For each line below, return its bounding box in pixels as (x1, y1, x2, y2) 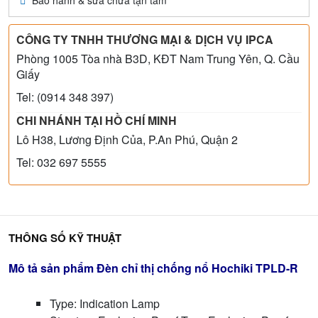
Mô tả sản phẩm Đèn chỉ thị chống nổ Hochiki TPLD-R (9, 260, 298, 276)
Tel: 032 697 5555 (16, 154, 106, 170)
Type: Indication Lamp (50, 295, 160, 312)
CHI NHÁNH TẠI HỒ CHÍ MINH (16, 112, 177, 128)
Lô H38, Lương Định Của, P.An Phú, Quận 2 (16, 131, 238, 148)
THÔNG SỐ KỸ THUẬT (9, 230, 121, 246)
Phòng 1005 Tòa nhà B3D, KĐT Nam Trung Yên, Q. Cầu (16, 50, 300, 67)
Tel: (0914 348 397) (16, 89, 114, 105)
